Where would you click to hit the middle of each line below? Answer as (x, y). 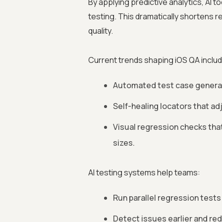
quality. (100, 31)
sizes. (124, 143)
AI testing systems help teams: (144, 172)
